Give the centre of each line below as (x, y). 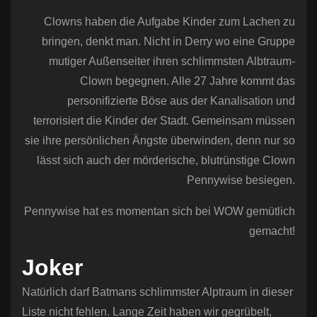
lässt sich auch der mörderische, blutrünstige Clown (166, 161)
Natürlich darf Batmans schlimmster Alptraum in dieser (157, 292)
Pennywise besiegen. (241, 180)
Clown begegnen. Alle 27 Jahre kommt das (188, 81)
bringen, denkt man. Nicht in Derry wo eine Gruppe (168, 42)
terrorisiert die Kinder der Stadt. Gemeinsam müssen (164, 121)
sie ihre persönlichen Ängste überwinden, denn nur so (160, 141)
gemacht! (272, 231)
